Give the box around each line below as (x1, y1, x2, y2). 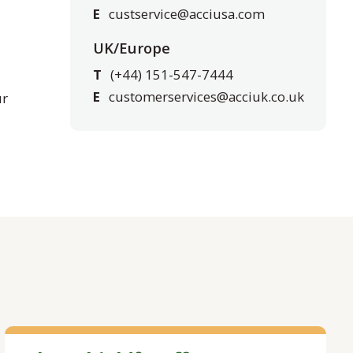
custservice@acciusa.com (108, 5, 265, 24)
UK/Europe (93, 38, 171, 58)
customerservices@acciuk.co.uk (108, 87, 304, 106)
